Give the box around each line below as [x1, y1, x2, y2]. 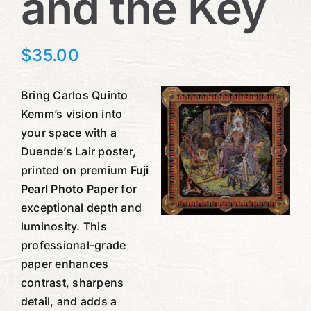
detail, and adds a [20, 294, 117, 308]
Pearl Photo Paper [20, 181, 119, 196]
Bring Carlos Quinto [20, 87, 128, 102]
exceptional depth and [20, 200, 142, 215]
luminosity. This [20, 219, 107, 233]
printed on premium [20, 162, 131, 177]
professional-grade [20, 237, 126, 252]
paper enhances [20, 256, 109, 271]
